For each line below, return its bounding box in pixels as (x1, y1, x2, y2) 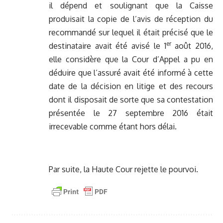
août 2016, (171, 41, 214, 51)
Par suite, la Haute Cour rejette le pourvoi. (49, 164, 198, 175)
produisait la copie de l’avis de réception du (49, 14, 213, 24)
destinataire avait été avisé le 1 (49, 41, 166, 51)
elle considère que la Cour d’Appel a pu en (49, 54, 213, 65)
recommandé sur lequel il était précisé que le (49, 27, 213, 38)
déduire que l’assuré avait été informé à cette (49, 68, 213, 78)
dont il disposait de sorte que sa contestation (49, 95, 213, 105)
